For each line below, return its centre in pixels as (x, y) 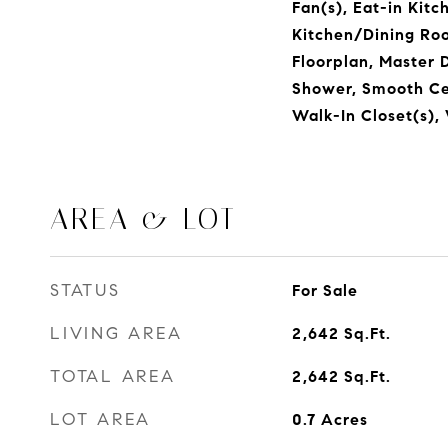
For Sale (324, 290)
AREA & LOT (143, 219)
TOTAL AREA (113, 376)
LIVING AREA (116, 333)
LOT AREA (100, 419)
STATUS (85, 290)
